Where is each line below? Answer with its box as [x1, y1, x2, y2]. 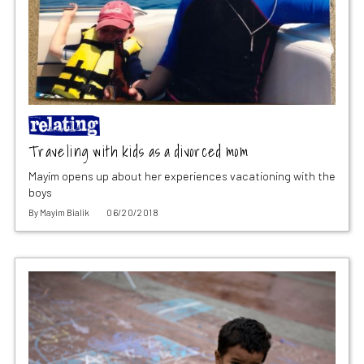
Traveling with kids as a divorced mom [28, 139, 249, 163]
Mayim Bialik [39, 206, 89, 218]
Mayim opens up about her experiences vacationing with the [28, 168, 336, 183]
